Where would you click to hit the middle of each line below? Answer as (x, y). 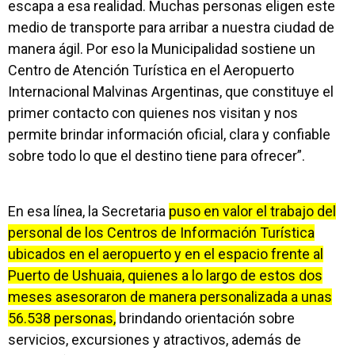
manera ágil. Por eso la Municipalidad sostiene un (162, 49)
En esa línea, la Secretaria (88, 211)
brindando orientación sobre (205, 318)
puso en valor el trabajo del (252, 211)
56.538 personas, (62, 318)
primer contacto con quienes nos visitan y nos (153, 113)
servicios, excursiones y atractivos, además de (155, 340)
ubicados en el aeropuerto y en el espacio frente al (166, 254)
